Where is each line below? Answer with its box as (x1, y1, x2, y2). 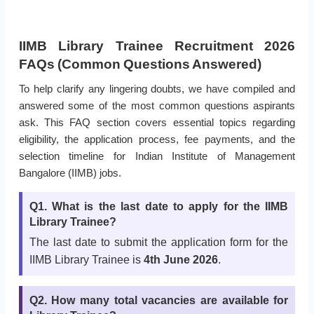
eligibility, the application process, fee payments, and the (18, 133, 296, 146)
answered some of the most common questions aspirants (18, 100, 296, 112)
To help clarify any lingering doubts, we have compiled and (18, 83, 296, 95)
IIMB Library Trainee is (29, 254, 144, 266)
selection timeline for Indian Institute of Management (18, 150, 296, 163)
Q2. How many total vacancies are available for (29, 294, 289, 307)
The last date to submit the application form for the (29, 236, 289, 249)
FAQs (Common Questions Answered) (18, 57, 261, 72)
